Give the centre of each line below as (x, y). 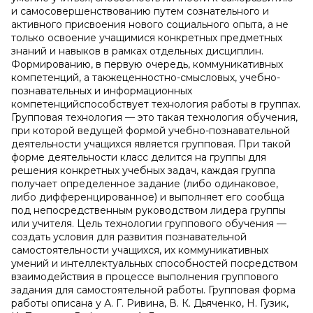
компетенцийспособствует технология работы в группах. (156, 104)
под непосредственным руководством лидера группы (148, 210)
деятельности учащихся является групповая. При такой (151, 144)
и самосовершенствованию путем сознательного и (140, 11)
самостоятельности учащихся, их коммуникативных (140, 250)
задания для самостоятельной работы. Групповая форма (153, 290)
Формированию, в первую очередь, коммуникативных (147, 64)
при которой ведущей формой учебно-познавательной (151, 131)
